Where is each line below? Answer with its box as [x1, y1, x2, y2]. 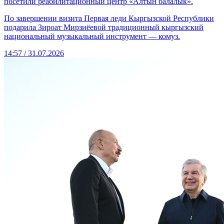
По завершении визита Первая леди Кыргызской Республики [4, 14, 214, 23]
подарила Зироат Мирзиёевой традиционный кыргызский [4, 23, 203, 32]
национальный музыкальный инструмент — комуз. [4, 32, 180, 41]
